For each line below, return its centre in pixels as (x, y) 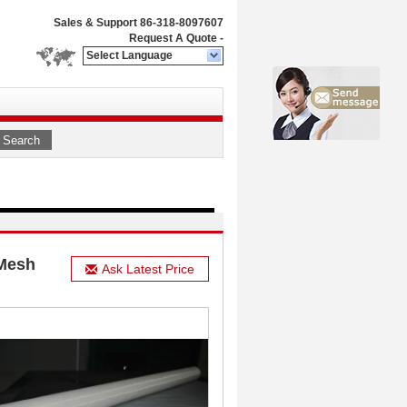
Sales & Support (97, 23)
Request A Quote (173, 38)
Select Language (129, 55)
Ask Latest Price (148, 269)
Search (21, 140)
